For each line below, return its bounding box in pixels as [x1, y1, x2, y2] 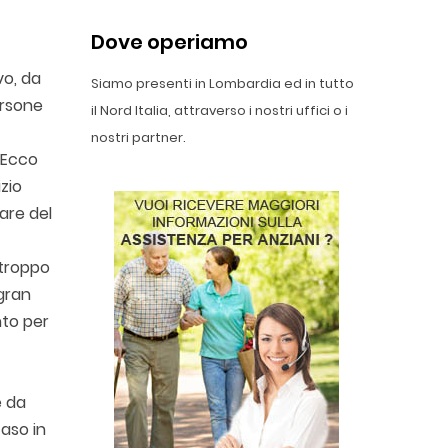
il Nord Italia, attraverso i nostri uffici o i [91, 101, 348, 120]
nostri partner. [91, 128, 186, 147]
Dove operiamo [91, 28, 248, 56]
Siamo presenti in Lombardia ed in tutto [91, 74, 354, 93]
